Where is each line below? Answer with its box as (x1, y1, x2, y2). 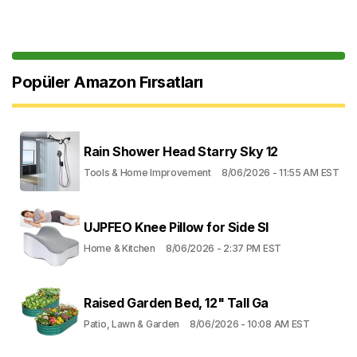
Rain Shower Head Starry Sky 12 (84, 143, 278, 159)
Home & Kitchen (84, 241, 155, 254)
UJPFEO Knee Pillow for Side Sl (84, 218, 269, 235)
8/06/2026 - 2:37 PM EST (165, 241, 281, 254)
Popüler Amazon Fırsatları (12, 72, 203, 92)
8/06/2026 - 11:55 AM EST (221, 166, 339, 178)
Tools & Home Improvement (84, 166, 211, 178)
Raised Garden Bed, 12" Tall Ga (84, 294, 269, 311)
